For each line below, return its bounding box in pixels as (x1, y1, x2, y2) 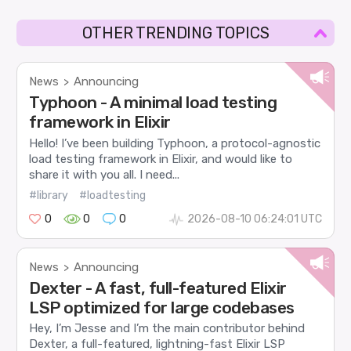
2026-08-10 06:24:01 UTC (186, 212, 322, 226)
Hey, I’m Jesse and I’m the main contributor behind (29, 321, 306, 336)
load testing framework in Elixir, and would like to (29, 151, 293, 166)
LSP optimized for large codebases (29, 298, 295, 318)
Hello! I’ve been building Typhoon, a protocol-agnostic (29, 136, 321, 150)
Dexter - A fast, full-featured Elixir (29, 278, 287, 299)
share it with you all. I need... (29, 167, 180, 182)
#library (29, 189, 69, 203)
